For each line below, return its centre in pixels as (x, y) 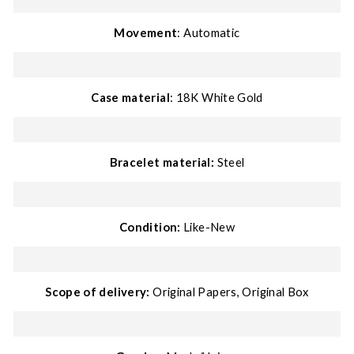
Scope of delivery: (98, 292)
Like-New (209, 227)
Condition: (150, 227)
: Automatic (209, 32)
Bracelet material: (162, 162)
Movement (146, 32)
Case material (130, 97)
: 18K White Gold (216, 97)
